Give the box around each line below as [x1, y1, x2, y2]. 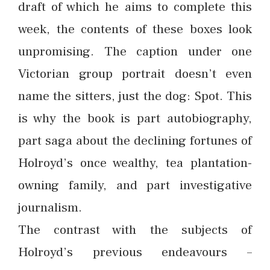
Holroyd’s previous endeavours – [18, 243, 252, 260]
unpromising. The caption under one [18, 43, 252, 60]
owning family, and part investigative [18, 177, 252, 193]
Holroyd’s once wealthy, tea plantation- [18, 154, 252, 171]
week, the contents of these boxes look [18, 20, 252, 37]
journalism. [18, 199, 82, 216]
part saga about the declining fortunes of [18, 132, 252, 149]
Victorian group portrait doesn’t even [18, 65, 252, 82]
